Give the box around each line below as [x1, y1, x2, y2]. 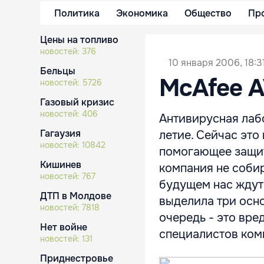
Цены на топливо [40, 34, 118, 46]
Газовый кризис [40, 96, 114, 108]
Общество [184, 6, 232, 19]
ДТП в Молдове [40, 190, 111, 202]
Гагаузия [40, 127, 81, 140]
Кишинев [40, 159, 81, 171]
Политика [54, 6, 100, 19]
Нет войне [40, 221, 87, 233]
